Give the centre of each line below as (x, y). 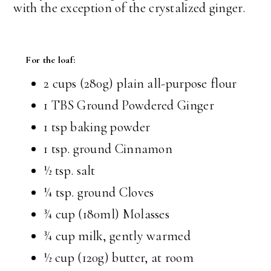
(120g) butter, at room (134, 258)
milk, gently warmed (132, 236)
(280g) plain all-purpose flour (157, 84)
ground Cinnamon (121, 149)
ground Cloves (114, 193)
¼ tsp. (59, 193)
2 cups (60, 84)
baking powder (109, 127)
